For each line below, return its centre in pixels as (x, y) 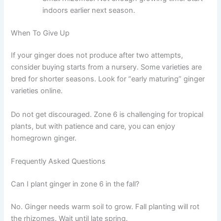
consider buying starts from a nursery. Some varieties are (107, 67)
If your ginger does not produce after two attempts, (97, 55)
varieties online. (37, 91)
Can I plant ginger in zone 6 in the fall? (75, 184)
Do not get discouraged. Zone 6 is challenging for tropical (107, 114)
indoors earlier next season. (89, 10)
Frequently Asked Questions (58, 162)
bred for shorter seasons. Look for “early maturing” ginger (108, 79)
